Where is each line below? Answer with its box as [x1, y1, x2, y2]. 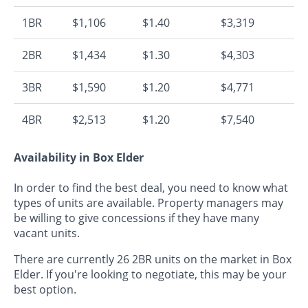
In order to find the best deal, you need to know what [14, 179, 288, 195]
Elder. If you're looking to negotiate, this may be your [14, 266, 287, 282]
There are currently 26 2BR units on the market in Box [14, 251, 291, 267]
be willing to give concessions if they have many [14, 210, 259, 225]
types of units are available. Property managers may [14, 195, 283, 210]
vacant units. [14, 225, 80, 241]
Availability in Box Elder [14, 150, 144, 166]
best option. [14, 281, 76, 297]
